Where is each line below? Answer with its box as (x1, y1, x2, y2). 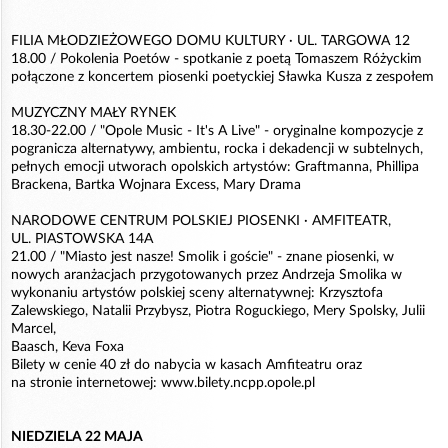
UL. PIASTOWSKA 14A (11, 232, 153, 246)
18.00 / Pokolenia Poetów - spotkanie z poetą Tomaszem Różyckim (11, 52, 422, 66)
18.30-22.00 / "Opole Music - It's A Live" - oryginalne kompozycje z (11, 124, 423, 138)
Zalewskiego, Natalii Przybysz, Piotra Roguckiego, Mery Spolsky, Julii (11, 304, 425, 318)
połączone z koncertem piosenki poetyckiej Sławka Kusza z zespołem (11, 70, 434, 84)
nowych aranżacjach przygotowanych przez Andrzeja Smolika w (11, 268, 402, 282)
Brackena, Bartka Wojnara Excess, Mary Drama (11, 178, 301, 192)
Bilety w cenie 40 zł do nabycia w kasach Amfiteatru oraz (11, 358, 362, 372)
